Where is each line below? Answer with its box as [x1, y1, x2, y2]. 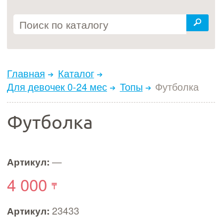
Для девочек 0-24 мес [7, 80, 107, 94]
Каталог [57, 66, 94, 81]
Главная [7, 66, 45, 81]
